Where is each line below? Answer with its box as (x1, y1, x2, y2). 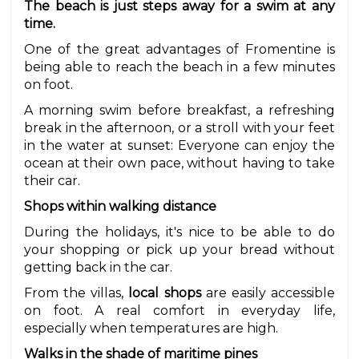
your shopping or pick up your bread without (24, 242, 335, 258)
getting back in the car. (24, 260, 172, 276)
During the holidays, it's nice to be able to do (24, 224, 335, 240)
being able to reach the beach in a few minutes (24, 59, 335, 75)
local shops (128, 285, 201, 301)
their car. (24, 173, 80, 189)
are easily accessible (200, 285, 336, 301)
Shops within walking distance (24, 199, 216, 215)
